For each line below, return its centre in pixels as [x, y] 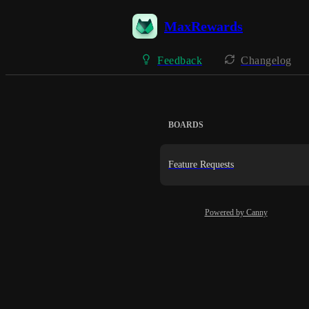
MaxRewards [203, 26]
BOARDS [186, 125]
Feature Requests [201, 165]
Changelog [266, 60]
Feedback [180, 60]
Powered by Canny [236, 212]
